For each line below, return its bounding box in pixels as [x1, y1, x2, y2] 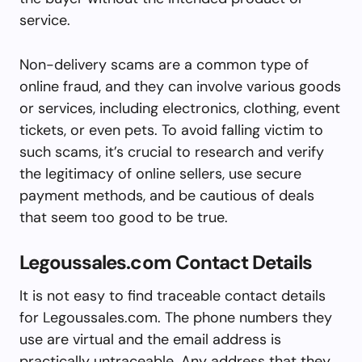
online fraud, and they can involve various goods [19, 76, 341, 96]
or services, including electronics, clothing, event [19, 98, 340, 118]
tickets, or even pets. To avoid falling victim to [19, 120, 323, 140]
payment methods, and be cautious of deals [19, 185, 314, 205]
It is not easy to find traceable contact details [19, 285, 326, 305]
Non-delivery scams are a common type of [19, 54, 309, 74]
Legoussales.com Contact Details [19, 249, 313, 275]
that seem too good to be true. [19, 207, 228, 227]
